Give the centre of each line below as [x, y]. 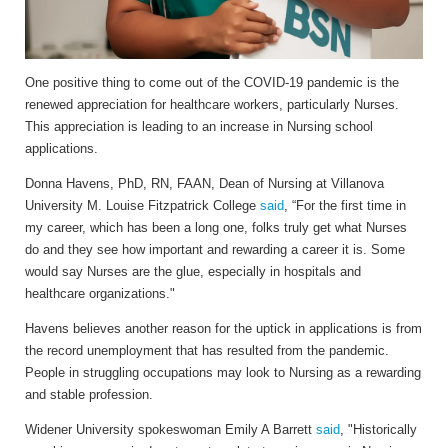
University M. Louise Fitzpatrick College [142, 205]
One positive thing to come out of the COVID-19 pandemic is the [212, 82]
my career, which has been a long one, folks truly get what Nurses [216, 227]
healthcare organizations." [102, 293]
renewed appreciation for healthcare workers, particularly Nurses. [212, 104]
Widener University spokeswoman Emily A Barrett [170, 429]
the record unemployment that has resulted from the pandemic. [207, 350]
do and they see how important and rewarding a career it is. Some [215, 249]
